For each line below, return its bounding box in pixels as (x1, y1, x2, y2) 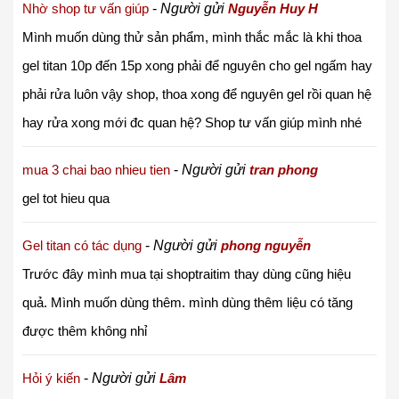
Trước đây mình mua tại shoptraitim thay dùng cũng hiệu (22, 265, 351, 281)
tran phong (249, 161, 318, 177)
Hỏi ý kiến (22, 370, 80, 386)
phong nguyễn (221, 237, 311, 253)
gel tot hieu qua (22, 190, 110, 206)
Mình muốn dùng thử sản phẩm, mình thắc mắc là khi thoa (22, 28, 362, 45)
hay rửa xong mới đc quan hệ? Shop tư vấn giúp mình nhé (22, 114, 362, 130)
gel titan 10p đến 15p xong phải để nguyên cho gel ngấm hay (22, 57, 372, 73)
